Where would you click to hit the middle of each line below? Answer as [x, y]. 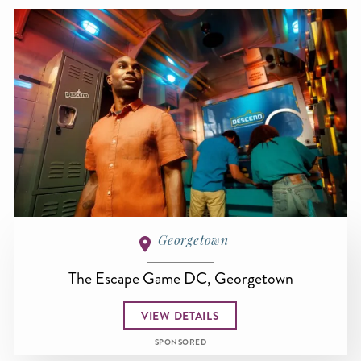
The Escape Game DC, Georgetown [180, 278]
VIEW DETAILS [180, 315]
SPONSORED [180, 343]
